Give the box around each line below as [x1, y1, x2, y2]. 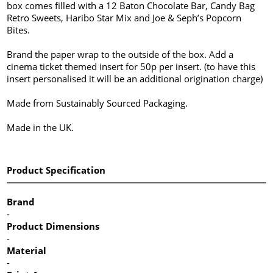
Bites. [7, 23, 30, 36]
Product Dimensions [7, 219, 100, 232]
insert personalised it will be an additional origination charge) [7, 72, 263, 85]
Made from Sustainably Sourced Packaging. [7, 96, 188, 109]
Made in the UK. [7, 121, 74, 133]
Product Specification [7, 163, 106, 176]
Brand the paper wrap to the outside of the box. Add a [7, 48, 234, 60]
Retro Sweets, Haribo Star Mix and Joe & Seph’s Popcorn [7, 11, 242, 24]
